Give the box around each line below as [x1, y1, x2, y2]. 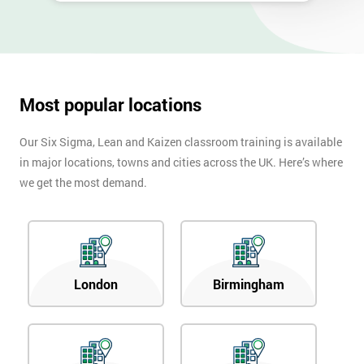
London [74, 275, 118, 293]
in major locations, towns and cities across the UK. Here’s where [19, 154, 343, 171]
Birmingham [213, 275, 284, 293]
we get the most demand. [19, 175, 147, 191]
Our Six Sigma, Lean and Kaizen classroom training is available [19, 134, 342, 150]
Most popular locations [19, 93, 201, 117]
